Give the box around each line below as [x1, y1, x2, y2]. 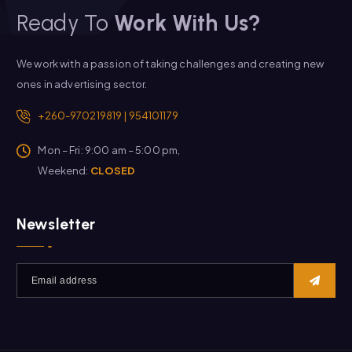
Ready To [16, 9, 115, 37]
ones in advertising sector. [16, 78, 148, 91]
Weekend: [38, 164, 90, 178]
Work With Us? [114, 9, 261, 37]
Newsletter [16, 215, 96, 234]
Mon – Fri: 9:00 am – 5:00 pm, [38, 144, 181, 157]
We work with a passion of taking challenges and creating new [16, 57, 324, 71]
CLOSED [90, 164, 136, 178]
